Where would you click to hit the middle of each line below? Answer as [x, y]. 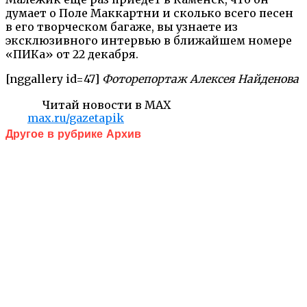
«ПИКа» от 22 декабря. [72, 54]
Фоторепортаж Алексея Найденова [200, 78]
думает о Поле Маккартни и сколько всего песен [149, 13]
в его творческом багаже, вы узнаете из [122, 26]
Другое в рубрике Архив [73, 134]
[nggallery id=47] [54, 78]
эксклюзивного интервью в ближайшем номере [149, 40]
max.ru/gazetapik [76, 118]
